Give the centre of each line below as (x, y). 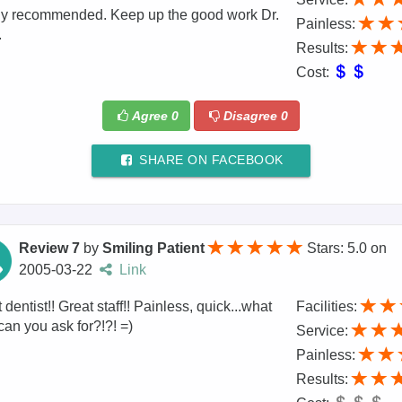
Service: (323, 331)
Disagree (252, 115)
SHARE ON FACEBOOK (209, 160)
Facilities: (328, 307)
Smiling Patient (154, 249)
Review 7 (50, 249)
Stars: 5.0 (339, 249)
